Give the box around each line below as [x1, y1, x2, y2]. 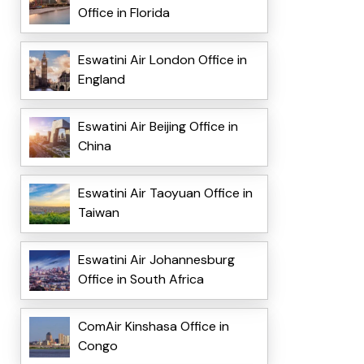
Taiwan [77, 204, 119, 222]
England [77, 71, 125, 89]
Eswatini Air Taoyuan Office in [77, 184, 253, 202]
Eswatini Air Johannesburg [77, 251, 235, 269]
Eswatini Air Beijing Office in [77, 118, 238, 136]
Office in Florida [77, 4, 170, 22]
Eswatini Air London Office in [77, 51, 247, 69]
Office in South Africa [77, 271, 204, 288]
